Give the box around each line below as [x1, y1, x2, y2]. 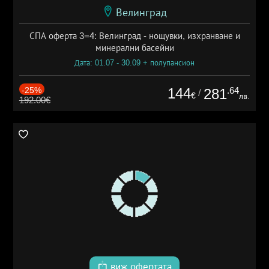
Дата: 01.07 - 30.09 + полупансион [74, 58, 195, 67]
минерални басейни [95, 42, 174, 53]
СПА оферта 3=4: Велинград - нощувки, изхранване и [29, 30, 240, 41]
